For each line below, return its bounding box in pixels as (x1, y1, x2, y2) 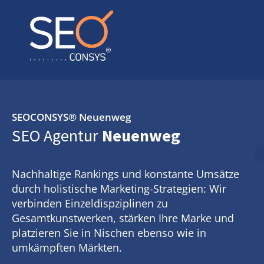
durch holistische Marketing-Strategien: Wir (12, 181, 226, 196)
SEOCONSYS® (12, 110, 79, 124)
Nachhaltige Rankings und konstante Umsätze (12, 167, 239, 181)
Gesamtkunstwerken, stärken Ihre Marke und (12, 211, 234, 225)
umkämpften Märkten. (12, 240, 122, 255)
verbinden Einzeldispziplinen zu (12, 196, 168, 210)
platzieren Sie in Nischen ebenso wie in (12, 226, 206, 240)
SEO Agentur (12, 125, 98, 146)
